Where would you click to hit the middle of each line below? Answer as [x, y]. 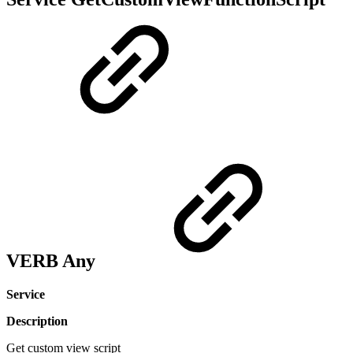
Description [37, 321]
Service [26, 294]
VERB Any [53, 260]
